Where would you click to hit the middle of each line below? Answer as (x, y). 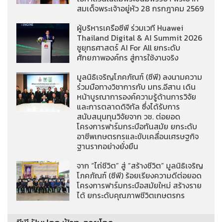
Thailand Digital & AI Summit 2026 (140, 38)
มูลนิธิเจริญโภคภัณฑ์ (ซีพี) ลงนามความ (140, 77)
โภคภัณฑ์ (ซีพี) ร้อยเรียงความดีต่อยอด (139, 175)
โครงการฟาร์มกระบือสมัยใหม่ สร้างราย (139, 185)
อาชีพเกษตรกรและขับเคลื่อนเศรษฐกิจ (138, 136)
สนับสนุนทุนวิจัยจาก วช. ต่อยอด (129, 116)
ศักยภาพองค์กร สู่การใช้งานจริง (128, 57)
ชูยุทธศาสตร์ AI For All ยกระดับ (129, 48)
